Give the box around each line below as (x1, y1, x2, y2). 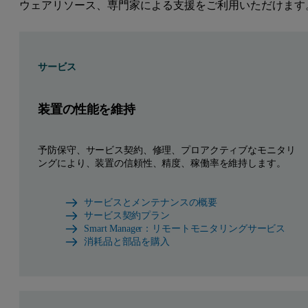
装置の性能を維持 (38, 102, 135, 116)
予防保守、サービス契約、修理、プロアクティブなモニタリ (38, 144, 296, 156)
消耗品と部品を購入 (84, 236, 170, 247)
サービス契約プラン (84, 210, 170, 221)
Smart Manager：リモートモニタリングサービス (84, 223, 286, 234)
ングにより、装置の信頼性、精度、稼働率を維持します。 (38, 157, 286, 169)
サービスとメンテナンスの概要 (84, 197, 218, 208)
